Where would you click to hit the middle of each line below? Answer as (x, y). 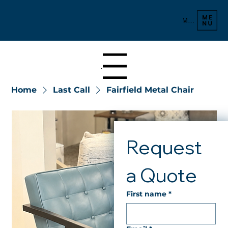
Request (164, 147)
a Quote (162, 175)
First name (146, 194)
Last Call (72, 90)
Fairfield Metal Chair (150, 90)
